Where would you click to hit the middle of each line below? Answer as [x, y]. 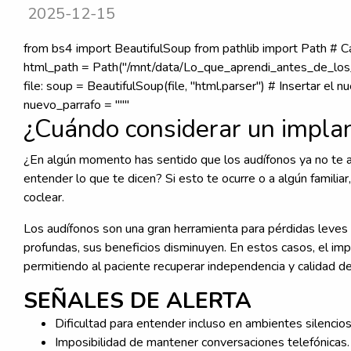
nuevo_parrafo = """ [76, 105]
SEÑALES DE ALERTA [138, 300]
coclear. [44, 197]
